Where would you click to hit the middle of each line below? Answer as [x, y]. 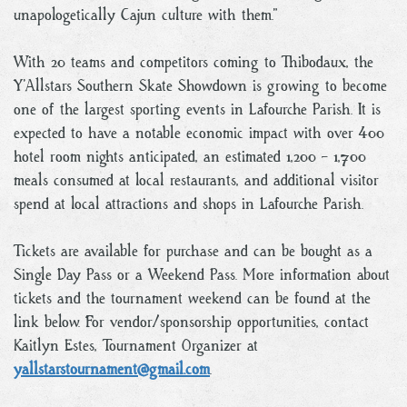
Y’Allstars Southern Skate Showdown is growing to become [200, 85]
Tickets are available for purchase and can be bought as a [193, 251]
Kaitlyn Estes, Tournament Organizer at [136, 345]
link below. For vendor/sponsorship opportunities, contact [191, 322]
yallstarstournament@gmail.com [112, 369]
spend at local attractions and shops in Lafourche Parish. [189, 203]
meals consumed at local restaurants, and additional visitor [196, 180]
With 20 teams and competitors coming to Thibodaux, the [194, 62]
